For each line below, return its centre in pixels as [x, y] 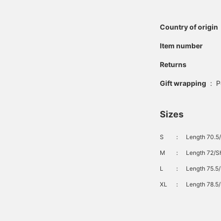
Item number [181, 46]
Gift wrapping [183, 83]
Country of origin [189, 27]
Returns [173, 64]
